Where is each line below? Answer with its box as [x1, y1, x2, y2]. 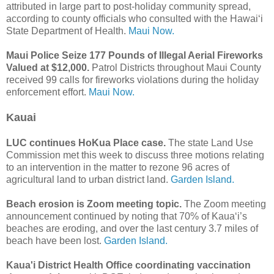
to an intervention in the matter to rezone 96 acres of [6, 162, 229, 173]
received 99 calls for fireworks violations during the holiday [6, 75, 259, 86]
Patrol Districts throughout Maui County [89, 62, 261, 73]
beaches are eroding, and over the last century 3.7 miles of [6, 223, 258, 234]
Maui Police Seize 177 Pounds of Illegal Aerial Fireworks [6, 50, 263, 61]
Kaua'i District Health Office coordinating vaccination [6, 260, 251, 271]
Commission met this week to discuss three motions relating [6, 150, 264, 161]
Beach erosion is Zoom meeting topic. [6, 199, 182, 210]
